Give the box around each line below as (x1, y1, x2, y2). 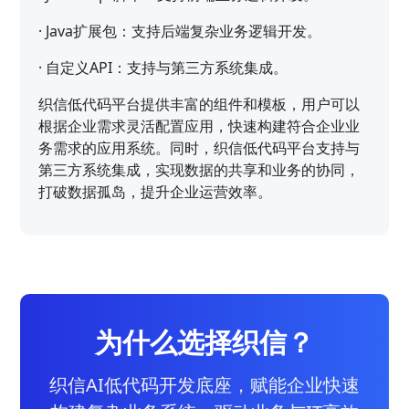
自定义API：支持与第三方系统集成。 (46, 57, 288, 78)
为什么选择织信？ (95, 322, 314, 361)
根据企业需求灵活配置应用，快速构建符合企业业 (38, 115, 361, 136)
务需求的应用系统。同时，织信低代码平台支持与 (38, 137, 361, 158)
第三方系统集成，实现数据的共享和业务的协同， (38, 159, 361, 180)
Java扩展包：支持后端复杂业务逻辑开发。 (46, 20, 322, 41)
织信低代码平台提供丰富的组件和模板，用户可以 (38, 93, 361, 114)
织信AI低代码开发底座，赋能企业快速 (49, 372, 360, 397)
